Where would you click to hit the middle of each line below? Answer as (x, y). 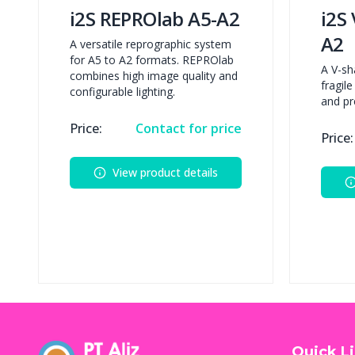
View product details (165, 173)
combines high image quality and (154, 76)
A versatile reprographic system (151, 44)
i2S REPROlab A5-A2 (155, 19)
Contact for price (189, 129)
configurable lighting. (122, 92)
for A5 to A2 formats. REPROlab (152, 60)
